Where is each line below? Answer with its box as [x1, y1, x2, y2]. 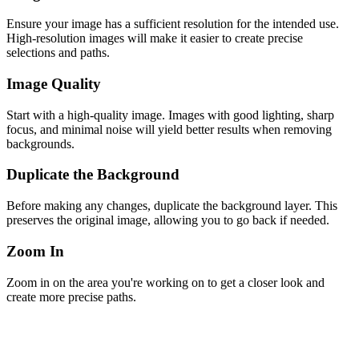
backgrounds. [6, 136, 75, 151]
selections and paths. [6, 46, 110, 60]
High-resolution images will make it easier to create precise [6, 31, 303, 46]
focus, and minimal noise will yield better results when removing [6, 122, 332, 136]
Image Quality [6, 75, 101, 92]
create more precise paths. [6, 289, 136, 304]
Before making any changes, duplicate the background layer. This [6, 199, 337, 213]
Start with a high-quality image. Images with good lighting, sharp [6, 107, 334, 122]
